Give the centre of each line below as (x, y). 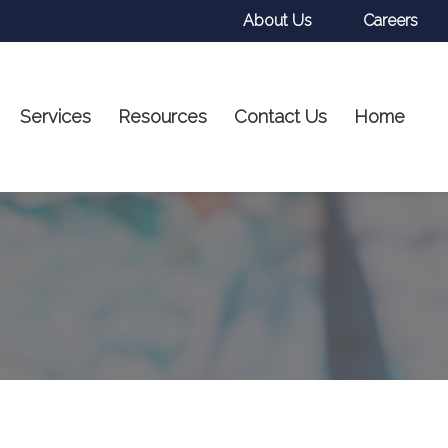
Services (55, 117)
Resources (162, 117)
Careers (390, 20)
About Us (278, 20)
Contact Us (280, 117)
